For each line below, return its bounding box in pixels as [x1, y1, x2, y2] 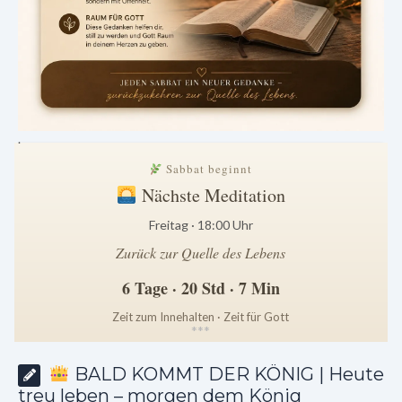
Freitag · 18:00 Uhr [148, 217, 253, 233]
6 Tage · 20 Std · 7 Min [121, 276, 280, 301]
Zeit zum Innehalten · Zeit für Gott [112, 310, 290, 325]
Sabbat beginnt [162, 161, 253, 178]
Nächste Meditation [136, 183, 285, 208]
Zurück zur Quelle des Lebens [116, 243, 286, 263]
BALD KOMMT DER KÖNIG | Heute [69, 363, 384, 386]
